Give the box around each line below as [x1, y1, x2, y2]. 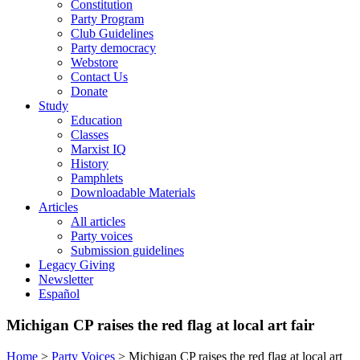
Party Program [71, 12, 144, 27]
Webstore [71, 55, 118, 70]
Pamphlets [71, 171, 123, 186]
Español [39, 287, 80, 301]
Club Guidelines [71, 27, 153, 41]
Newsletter [39, 272, 93, 287]
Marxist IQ [71, 142, 126, 157]
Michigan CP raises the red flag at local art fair [6, 317, 314, 334]
